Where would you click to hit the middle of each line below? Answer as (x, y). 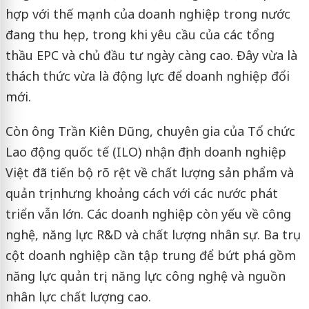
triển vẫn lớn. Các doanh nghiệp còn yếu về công (148, 214)
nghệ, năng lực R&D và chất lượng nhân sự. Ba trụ (153, 235)
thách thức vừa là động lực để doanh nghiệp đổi (147, 76)
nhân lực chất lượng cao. (78, 297)
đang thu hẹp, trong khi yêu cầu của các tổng (140, 35)
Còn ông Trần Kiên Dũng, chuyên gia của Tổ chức (150, 131)
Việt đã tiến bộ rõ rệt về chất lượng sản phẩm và (149, 173)
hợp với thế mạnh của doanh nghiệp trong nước (148, 14)
